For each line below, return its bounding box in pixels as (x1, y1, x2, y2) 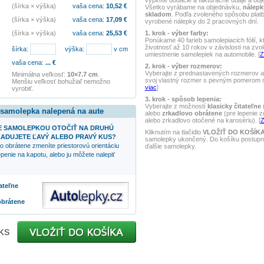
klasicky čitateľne (207, 103, 261, 110)
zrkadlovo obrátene (161, 110, 222, 117)
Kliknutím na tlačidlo (144, 128, 203, 136)
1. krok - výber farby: (144, 29, 209, 37)
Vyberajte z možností (144, 103, 207, 110)
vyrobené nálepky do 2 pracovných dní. (144, 18, 259, 25)
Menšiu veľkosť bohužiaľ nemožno (11, 78, 110, 85)
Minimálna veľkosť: (11, 71, 67, 78)
